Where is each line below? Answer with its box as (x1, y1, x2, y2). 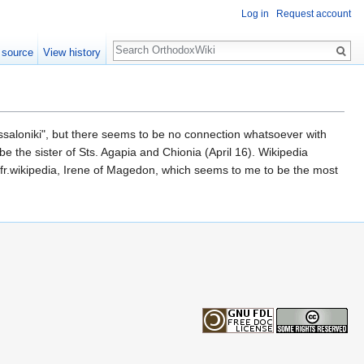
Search (112, 32, 167, 51)
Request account (276, 8, 351, 20)
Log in (241, 8, 269, 20)
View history (43, 46, 102, 58)
